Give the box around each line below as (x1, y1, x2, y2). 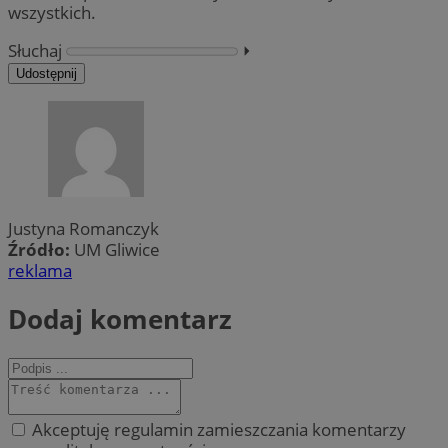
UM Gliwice (74, 238, 160, 262)
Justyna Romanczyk (8, 217, 159, 241)
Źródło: (8, 238, 74, 262)
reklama (8, 259, 72, 283)
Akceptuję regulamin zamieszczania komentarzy (28, 418, 406, 442)
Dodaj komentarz (8, 300, 232, 337)
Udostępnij (16, 65, 77, 81)
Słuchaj (8, 38, 62, 62)
